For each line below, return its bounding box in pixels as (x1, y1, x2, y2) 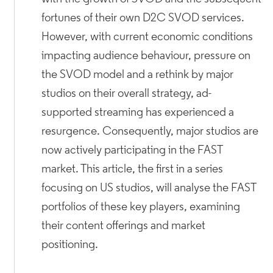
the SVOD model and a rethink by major (41, 69, 234, 82)
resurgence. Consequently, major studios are (41, 126, 259, 138)
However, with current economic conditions (41, 31, 253, 44)
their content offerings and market (41, 220, 206, 233)
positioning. (41, 239, 99, 252)
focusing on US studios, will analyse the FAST (41, 182, 257, 195)
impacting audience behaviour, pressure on (41, 50, 251, 63)
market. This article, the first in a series (41, 163, 224, 176)
